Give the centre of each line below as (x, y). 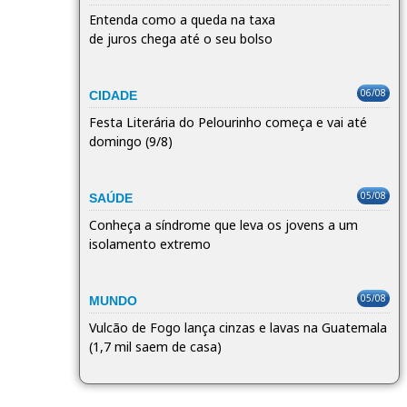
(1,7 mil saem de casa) (155, 346)
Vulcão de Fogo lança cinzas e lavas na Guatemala (238, 327)
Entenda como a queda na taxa (182, 19)
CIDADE (113, 95)
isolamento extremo (150, 243)
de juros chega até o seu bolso (181, 38)
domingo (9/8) (131, 141)
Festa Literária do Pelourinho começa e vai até (228, 122)
